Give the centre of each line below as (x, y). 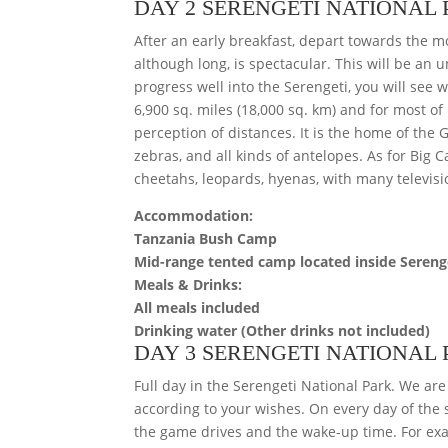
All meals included (197, 307)
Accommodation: (194, 215)
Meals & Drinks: (188, 284)
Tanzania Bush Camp (206, 238)
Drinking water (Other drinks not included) (282, 330)
